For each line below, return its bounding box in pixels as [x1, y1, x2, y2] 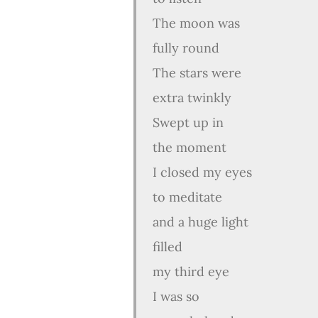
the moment [149, 139, 226, 155]
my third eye [149, 263, 229, 280]
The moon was [149, 15, 243, 31]
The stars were [149, 65, 245, 81]
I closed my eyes [149, 164, 256, 180]
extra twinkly [149, 89, 231, 106]
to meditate [149, 189, 222, 205]
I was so [149, 288, 203, 305]
